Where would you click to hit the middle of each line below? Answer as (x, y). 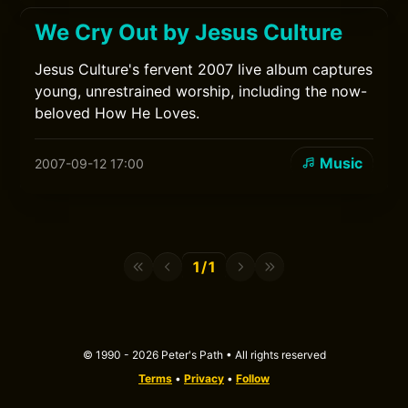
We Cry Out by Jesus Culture (189, 32)
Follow (253, 378)
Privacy (204, 378)
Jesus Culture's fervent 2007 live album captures (204, 69)
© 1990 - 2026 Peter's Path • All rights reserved (204, 355)
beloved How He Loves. (117, 113)
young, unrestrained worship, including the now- (201, 91)
